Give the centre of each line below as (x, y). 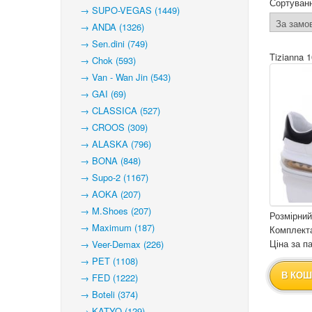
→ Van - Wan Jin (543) (121, 77)
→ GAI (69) (99, 94)
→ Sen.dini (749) (110, 44)
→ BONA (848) (106, 161)
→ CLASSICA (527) (116, 110)
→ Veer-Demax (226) (118, 244)
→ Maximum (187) (113, 227)
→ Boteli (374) (105, 294)
